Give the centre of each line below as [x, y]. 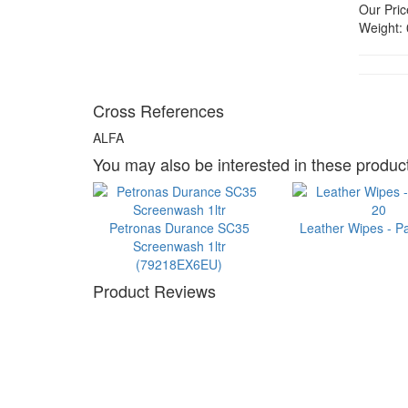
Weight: [381, 27]
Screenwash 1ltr [179, 246]
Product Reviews [154, 291]
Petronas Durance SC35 [179, 228]
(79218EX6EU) [179, 264]
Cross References [158, 110]
